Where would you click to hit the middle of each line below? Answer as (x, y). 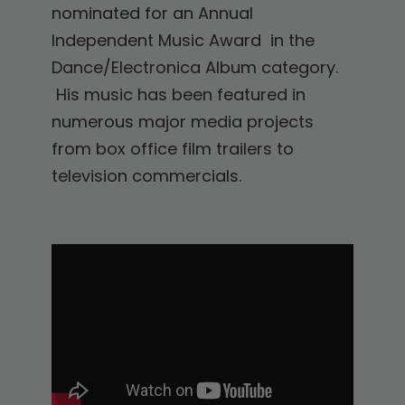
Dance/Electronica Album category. (194, 68)
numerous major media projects (182, 122)
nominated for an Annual (152, 14)
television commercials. (146, 176)
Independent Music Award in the (183, 41)
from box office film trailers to (172, 149)
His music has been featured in (178, 95)
